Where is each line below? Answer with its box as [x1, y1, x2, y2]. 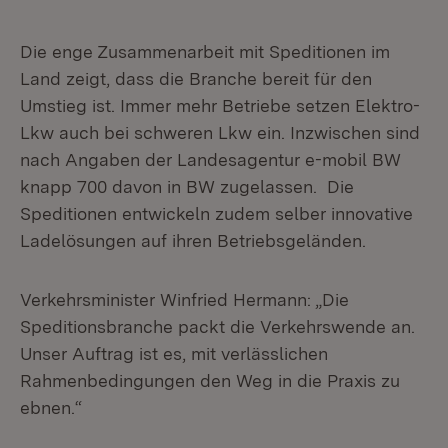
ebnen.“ [20, 397, 82, 418]
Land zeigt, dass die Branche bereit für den [20, 68, 372, 89]
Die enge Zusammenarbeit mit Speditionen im [20, 41, 390, 62]
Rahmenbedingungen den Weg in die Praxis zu [20, 370, 400, 391]
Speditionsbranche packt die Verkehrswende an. [20, 316, 415, 337]
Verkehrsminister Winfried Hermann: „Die [20, 289, 349, 310]
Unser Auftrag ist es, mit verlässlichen [20, 343, 328, 364]
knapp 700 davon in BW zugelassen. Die [20, 176, 354, 197]
